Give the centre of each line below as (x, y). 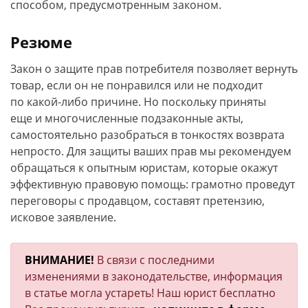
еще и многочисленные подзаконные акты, (127, 118)
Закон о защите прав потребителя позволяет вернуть (154, 69)
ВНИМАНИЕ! (61, 260)
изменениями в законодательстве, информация (154, 276)
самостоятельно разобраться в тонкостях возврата (147, 135)
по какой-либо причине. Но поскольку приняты (138, 102)
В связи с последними (156, 260)
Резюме (41, 42)
